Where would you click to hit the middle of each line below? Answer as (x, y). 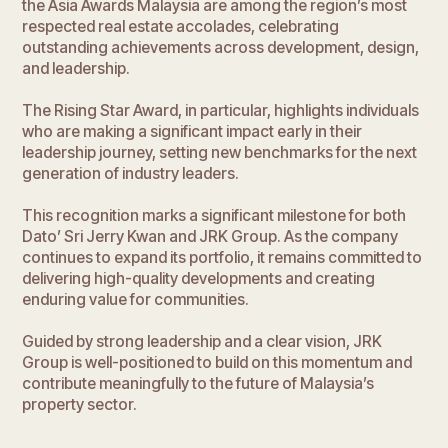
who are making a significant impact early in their (192, 131)
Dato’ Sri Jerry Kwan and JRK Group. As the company (210, 236)
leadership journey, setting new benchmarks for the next (220, 152)
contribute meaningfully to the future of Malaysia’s (198, 383)
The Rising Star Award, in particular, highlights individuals (221, 110)
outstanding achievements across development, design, (221, 47)
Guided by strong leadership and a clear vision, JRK (202, 341)
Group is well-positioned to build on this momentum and (217, 362)
